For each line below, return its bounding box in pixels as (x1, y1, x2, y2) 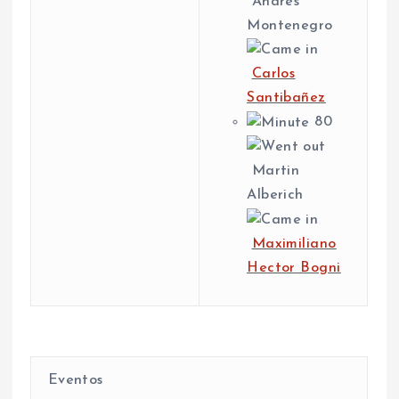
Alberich (247, 188, 304, 203)
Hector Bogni (247, 260, 341, 275)
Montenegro (247, 18, 333, 33)
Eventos (43, 372, 103, 387)
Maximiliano (251, 236, 337, 251)
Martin (247, 164, 300, 179)
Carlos (251, 67, 296, 82)
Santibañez (247, 91, 326, 106)
